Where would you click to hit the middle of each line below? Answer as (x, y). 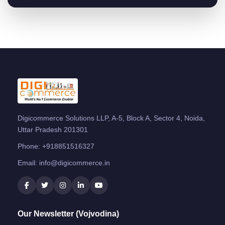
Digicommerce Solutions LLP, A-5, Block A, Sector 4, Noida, (111, 118)
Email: (28, 162)
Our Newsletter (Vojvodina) (68, 213)
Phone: (30, 146)
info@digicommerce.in (75, 162)
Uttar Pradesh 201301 (53, 129)
